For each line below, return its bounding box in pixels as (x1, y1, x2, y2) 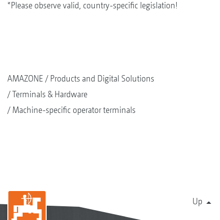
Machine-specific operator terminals (12, 104, 136, 115)
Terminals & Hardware (12, 88, 87, 99)
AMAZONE (7, 73, 43, 83)
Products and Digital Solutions (50, 73, 154, 83)
